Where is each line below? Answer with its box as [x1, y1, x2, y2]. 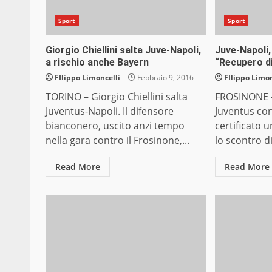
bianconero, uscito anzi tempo [46, 119, 185, 133]
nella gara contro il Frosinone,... [46, 134, 189, 148]
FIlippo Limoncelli [55, 72, 120, 83]
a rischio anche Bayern [46, 56, 149, 69]
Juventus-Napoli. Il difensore [46, 104, 174, 118]
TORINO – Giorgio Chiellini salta [46, 90, 188, 104]
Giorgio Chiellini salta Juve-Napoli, [46, 44, 201, 56]
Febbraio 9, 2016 [135, 72, 194, 83]
